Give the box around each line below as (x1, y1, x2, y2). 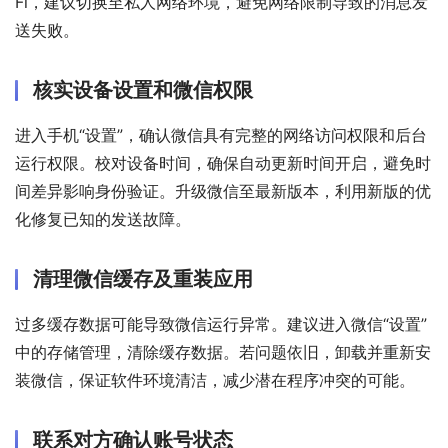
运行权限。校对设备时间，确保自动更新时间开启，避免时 (15, 153, 431, 174)
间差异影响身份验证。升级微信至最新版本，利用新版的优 (15, 181, 431, 202)
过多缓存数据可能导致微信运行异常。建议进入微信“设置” (15, 314, 427, 335)
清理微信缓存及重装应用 (33, 267, 253, 292)
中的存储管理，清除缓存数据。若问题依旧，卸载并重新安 (15, 342, 431, 363)
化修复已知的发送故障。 (15, 209, 191, 230)
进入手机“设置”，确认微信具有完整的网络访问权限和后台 (15, 125, 427, 146)
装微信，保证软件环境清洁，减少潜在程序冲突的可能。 (15, 370, 415, 391)
